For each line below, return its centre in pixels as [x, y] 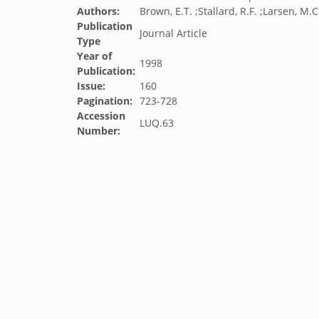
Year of [94, 56]
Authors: [98, 11]
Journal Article [173, 33]
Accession [101, 116]
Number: [99, 131]
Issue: [91, 86]
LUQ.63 [157, 123]
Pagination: [105, 101]
